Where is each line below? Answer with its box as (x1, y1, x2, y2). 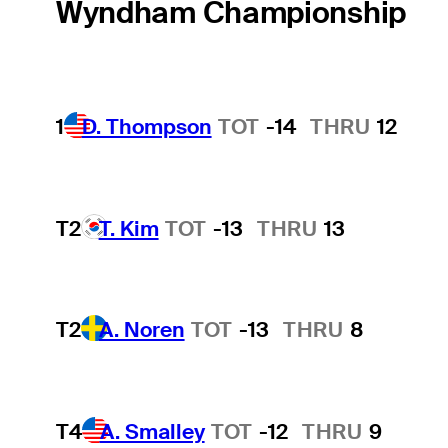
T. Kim (98, 214, 159, 242)
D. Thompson (81, 112, 212, 140)
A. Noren (98, 316, 185, 344)
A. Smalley (99, 417, 205, 445)
